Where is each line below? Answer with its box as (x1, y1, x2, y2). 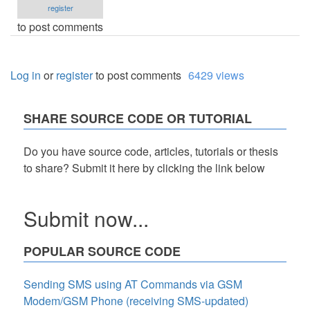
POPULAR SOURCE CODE (24, 241, 181, 260)
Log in (10, 66, 41, 83)
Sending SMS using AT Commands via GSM (24, 275, 242, 292)
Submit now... (24, 203, 149, 233)
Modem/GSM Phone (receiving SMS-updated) (24, 292, 248, 309)
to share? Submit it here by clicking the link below (24, 159, 265, 176)
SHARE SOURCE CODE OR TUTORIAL (24, 109, 252, 127)
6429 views (188, 66, 244, 83)
